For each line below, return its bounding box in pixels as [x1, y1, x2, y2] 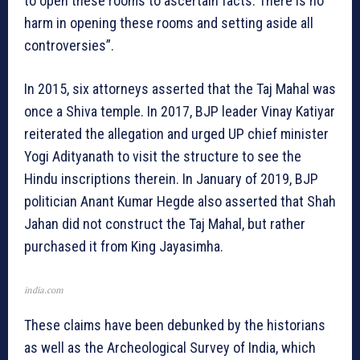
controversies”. [24, 37, 114, 55]
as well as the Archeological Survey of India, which [24, 339, 316, 357]
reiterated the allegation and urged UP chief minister [24, 125, 329, 143]
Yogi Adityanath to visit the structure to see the [24, 148, 301, 166]
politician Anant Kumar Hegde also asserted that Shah [24, 193, 336, 211]
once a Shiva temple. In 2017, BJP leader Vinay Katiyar [24, 103, 335, 121]
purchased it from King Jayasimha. [24, 238, 223, 256]
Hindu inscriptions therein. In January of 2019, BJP [24, 170, 318, 188]
